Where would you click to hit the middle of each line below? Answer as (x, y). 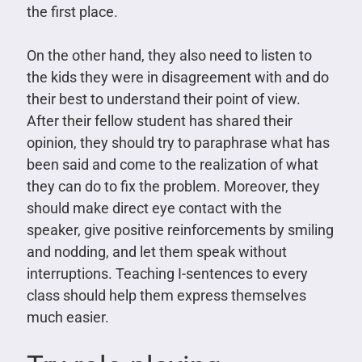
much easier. (67, 317)
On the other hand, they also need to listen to (169, 55)
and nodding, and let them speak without (156, 251)
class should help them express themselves (166, 295)
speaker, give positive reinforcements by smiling (180, 229)
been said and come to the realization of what (172, 164)
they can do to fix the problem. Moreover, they (173, 186)
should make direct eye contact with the (154, 208)
